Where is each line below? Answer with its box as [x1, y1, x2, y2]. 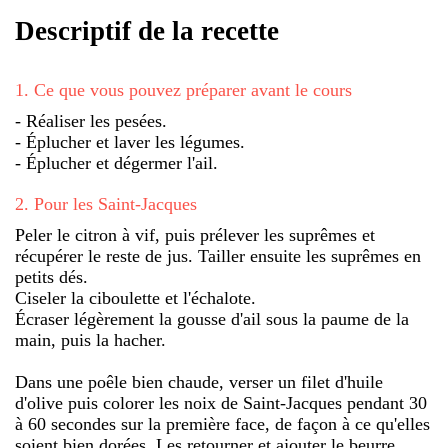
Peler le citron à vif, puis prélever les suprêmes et [15, 224, 375, 245]
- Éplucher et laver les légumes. [15, 131, 245, 152]
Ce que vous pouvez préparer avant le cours [34, 79, 352, 100]
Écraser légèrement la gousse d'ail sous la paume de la [15, 308, 409, 329]
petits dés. [15, 266, 88, 287]
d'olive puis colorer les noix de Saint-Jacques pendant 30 [15, 392, 427, 413]
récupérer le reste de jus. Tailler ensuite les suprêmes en [15, 245, 421, 266]
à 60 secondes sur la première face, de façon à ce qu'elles [15, 413, 430, 434]
